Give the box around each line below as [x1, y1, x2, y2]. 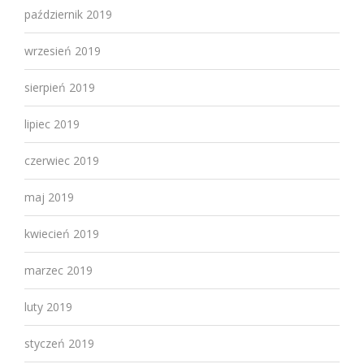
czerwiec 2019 [24, 152, 99, 168]
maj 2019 [24, 188, 74, 205]
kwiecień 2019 [24, 225, 99, 241]
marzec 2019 [24, 262, 93, 278]
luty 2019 [24, 298, 72, 314]
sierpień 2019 [24, 79, 95, 95]
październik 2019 [24, 6, 112, 22]
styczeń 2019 [24, 335, 94, 351]
